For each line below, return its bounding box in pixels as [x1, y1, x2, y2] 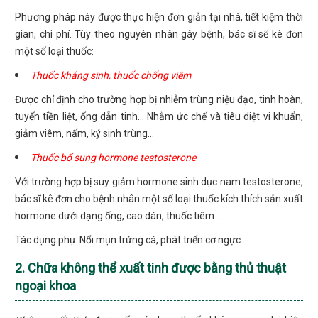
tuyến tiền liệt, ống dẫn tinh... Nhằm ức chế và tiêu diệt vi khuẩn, [15, 111, 303, 123]
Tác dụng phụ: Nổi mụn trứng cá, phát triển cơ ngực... [15, 234, 247, 246]
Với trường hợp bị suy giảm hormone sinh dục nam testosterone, [15, 176, 303, 188]
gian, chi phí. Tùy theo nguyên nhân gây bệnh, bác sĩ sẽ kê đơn [15, 28, 303, 40]
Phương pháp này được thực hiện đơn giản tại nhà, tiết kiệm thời [15, 11, 303, 23]
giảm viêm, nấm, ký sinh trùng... [15, 128, 154, 140]
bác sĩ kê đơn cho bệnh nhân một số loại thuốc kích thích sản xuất [15, 193, 303, 205]
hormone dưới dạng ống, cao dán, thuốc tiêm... [15, 210, 221, 222]
